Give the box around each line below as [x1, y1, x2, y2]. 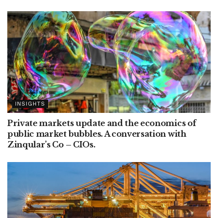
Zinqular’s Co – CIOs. [7, 140, 95, 149]
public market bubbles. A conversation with [7, 129, 186, 139]
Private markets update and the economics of [7, 118, 196, 128]
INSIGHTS [15, 101, 45, 107]
